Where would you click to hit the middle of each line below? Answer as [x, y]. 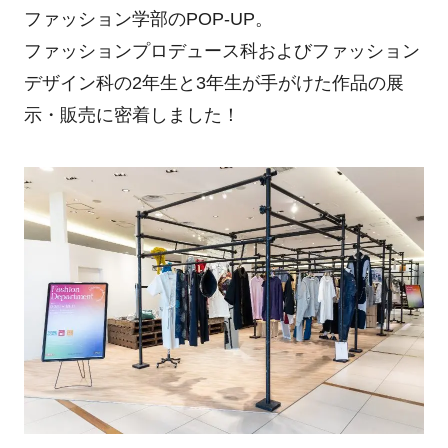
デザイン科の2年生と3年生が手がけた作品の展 [213, 83]
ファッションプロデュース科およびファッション [221, 51]
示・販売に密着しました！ [131, 115]
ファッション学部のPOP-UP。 [148, 19]
